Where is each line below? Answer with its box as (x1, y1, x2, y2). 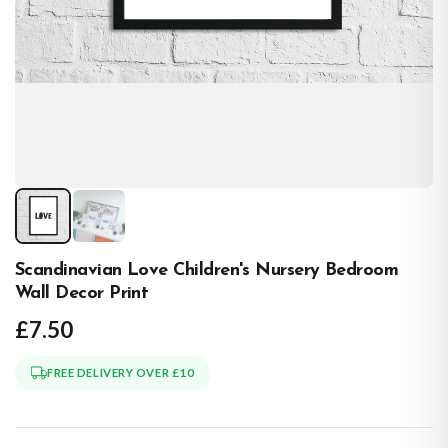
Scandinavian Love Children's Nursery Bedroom (15, 260, 399, 280)
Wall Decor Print (15, 283, 149, 303)
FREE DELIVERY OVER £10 (47, 365, 195, 379)
